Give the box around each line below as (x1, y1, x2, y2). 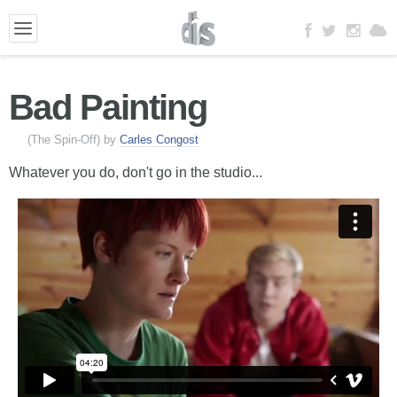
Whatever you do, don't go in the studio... (9, 165, 262, 180)
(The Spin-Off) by (27, 133, 121, 146)
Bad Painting (9, 88, 207, 127)
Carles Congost (120, 133, 199, 146)
